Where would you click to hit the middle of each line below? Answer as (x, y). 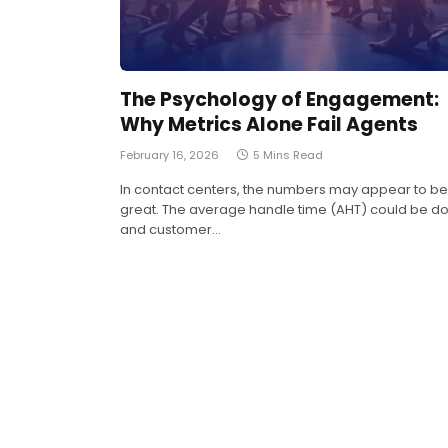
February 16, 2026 (169, 155)
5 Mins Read (288, 155)
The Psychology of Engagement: (279, 100)
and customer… (170, 230)
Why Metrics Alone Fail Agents (269, 125)
